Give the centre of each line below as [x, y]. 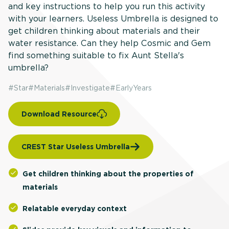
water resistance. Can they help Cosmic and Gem [109, 43]
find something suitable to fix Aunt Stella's [96, 56]
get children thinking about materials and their [104, 31]
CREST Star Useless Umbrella [76, 147]
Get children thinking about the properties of [108, 174]
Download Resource [59, 114]
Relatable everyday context [75, 209]
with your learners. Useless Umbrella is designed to [113, 19]
